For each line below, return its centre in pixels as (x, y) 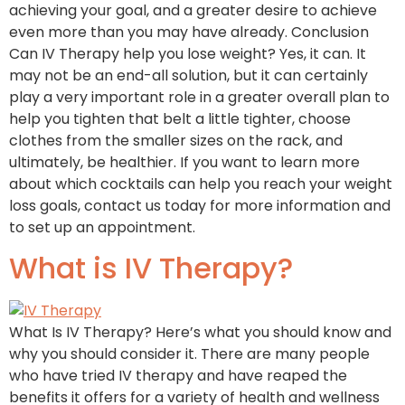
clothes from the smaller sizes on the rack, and (176, 141)
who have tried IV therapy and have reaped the (178, 376)
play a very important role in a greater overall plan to (199, 98)
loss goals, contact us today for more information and (200, 206)
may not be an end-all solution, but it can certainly (188, 76)
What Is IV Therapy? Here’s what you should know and (200, 333)
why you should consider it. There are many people (189, 354)
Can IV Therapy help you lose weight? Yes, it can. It (188, 54)
